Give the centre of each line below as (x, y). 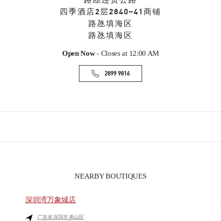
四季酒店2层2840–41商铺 (110, 12)
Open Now (78, 54)
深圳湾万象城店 (51, 200)
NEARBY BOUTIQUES (110, 176)
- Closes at (111, 54)
